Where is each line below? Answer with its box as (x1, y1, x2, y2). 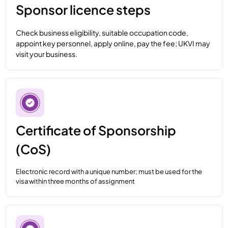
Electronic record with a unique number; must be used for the (16, 167, 202, 176)
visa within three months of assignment (16, 177, 135, 186)
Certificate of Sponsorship (16, 122, 176, 139)
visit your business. (16, 49, 77, 59)
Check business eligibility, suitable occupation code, (16, 28, 188, 38)
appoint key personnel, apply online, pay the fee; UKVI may (16, 39, 210, 48)
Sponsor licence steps (16, 2, 151, 18)
